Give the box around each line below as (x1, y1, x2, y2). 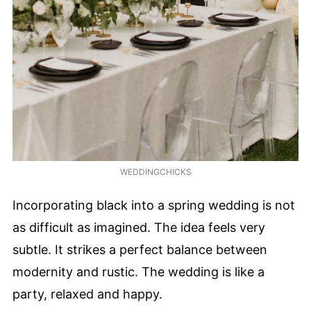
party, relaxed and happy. (12, 287, 162, 302)
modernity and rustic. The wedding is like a (12, 264, 264, 280)
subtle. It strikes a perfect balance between (12, 242, 267, 258)
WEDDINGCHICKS (119, 167, 192, 178)
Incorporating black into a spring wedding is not (12, 198, 295, 213)
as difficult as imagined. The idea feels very (12, 220, 265, 235)
